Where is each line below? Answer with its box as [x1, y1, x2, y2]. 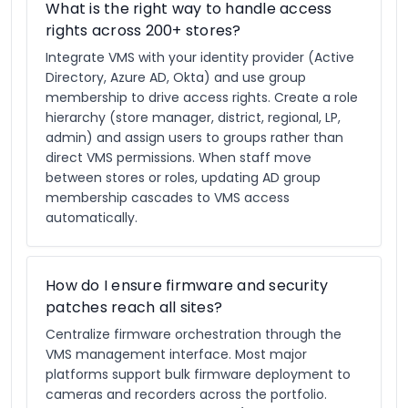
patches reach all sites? [46, 297, 222, 318]
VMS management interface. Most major [46, 345, 307, 363]
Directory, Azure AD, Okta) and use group [46, 68, 306, 87]
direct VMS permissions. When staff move [46, 148, 311, 167]
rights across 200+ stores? [46, 20, 241, 41]
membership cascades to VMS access [46, 189, 290, 207]
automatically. [46, 209, 138, 227]
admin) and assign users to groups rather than [46, 128, 343, 147]
